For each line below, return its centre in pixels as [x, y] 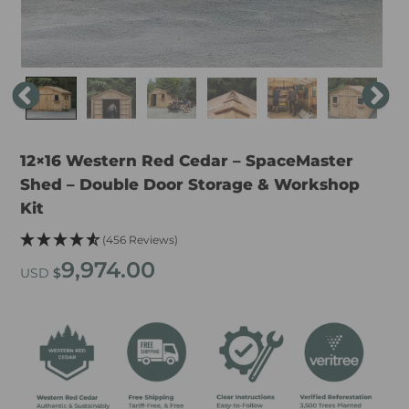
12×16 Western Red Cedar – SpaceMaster [187, 160]
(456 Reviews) [140, 239]
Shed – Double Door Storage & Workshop [190, 184]
